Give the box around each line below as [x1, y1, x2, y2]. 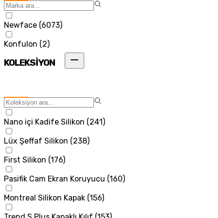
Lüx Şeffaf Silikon [4, 136, 68, 145]
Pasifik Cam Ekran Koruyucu [4, 174, 105, 183]
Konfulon [4, 39, 37, 49]
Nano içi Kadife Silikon [4, 117, 85, 127]
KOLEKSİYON [4, 57, 55, 69]
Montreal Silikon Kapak [4, 193, 85, 202]
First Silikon [4, 155, 46, 164]
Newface [4, 20, 37, 30]
